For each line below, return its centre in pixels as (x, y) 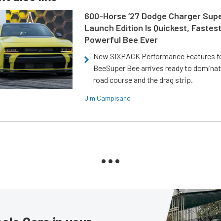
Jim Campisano (108, 98)
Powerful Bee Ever (121, 40)
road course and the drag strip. (143, 80)
